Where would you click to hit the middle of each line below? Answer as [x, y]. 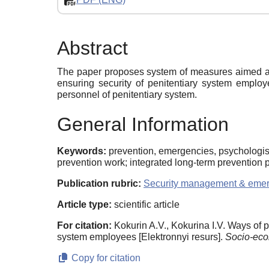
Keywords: [82, 151]
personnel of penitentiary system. [127, 94]
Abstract [92, 48]
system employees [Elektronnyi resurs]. [141, 237]
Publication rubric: [99, 184]
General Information [143, 125]
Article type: [84, 205]
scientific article [146, 205]
